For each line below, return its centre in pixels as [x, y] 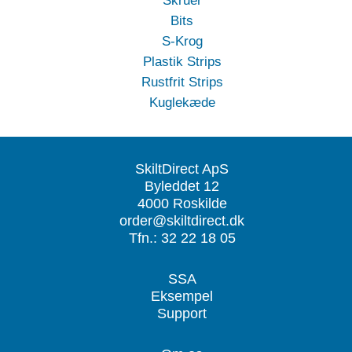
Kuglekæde [182, 103]
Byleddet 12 [182, 187]
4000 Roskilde [182, 204]
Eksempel [182, 297]
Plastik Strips [182, 62]
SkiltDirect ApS [182, 169]
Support [182, 314]
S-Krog [182, 42]
